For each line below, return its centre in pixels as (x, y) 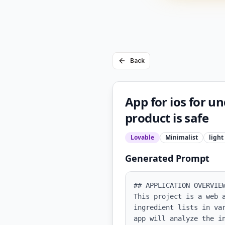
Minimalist (182, 137)
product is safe (167, 118)
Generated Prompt (167, 158)
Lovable (142, 137)
